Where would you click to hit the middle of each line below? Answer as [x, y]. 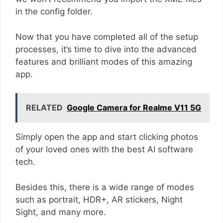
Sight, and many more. [62, 212]
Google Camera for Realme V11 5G [134, 108]
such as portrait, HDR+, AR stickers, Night [99, 199]
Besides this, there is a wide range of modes [105, 187]
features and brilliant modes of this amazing [104, 61]
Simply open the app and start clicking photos [107, 137]
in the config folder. [55, 12]
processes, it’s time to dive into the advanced [106, 49]
